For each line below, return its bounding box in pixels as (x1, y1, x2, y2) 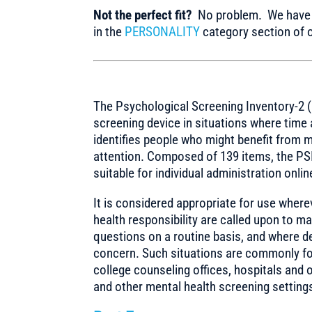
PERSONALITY (125, 23, 201, 40)
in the (93, 23, 125, 40)
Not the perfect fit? (93, 6, 193, 23)
